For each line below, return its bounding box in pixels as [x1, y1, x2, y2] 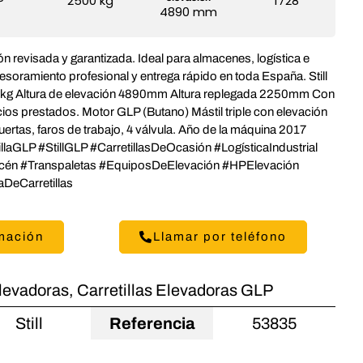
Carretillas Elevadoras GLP [77, 280, 273, 299]
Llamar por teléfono [153, 229, 288, 243]
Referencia [109, 314, 195, 332]
